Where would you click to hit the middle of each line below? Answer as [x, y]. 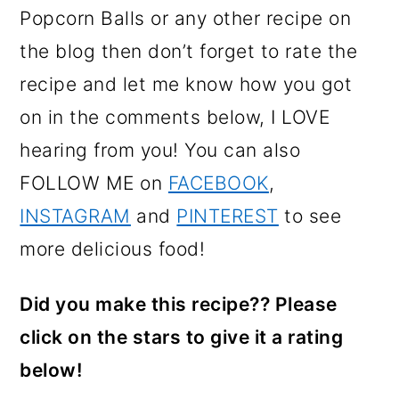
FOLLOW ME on [94, 183]
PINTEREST [228, 216]
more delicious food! [113, 248]
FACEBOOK [218, 183]
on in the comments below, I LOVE [175, 117]
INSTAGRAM [75, 216]
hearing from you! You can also [160, 150]
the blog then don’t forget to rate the [189, 51]
